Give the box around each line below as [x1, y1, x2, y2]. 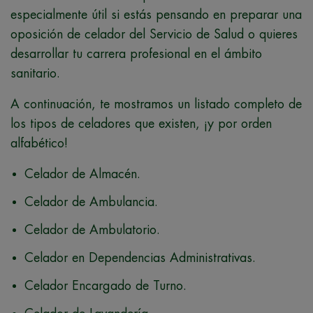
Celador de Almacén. [24, 167, 140, 180]
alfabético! [10, 136, 68, 150]
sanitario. [10, 66, 60, 80]
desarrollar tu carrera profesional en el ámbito [10, 47, 262, 60]
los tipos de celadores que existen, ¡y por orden [10, 117, 272, 130]
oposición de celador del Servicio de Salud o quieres [10, 27, 298, 41]
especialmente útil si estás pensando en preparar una [10, 8, 302, 21]
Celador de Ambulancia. [24, 195, 158, 208]
